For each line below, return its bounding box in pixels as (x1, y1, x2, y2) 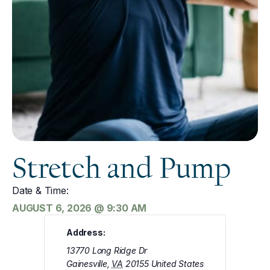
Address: (66, 227, 105, 238)
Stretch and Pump (12, 150, 231, 186)
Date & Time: (12, 184, 69, 196)
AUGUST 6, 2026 (12, 201, 92, 214)
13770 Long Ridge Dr (66, 245, 148, 256)
